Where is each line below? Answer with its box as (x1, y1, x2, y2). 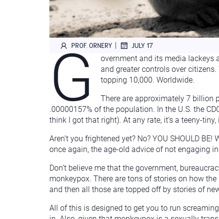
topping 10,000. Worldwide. (101, 75, 195, 85)
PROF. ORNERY (71, 41, 112, 49)
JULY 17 (131, 41, 153, 49)
